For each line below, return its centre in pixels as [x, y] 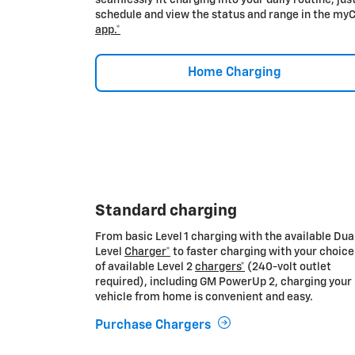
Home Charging [234, 73]
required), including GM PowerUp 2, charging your [223, 282]
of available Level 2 [145, 267]
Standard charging [166, 210]
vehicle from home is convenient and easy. [204, 297]
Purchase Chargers [153, 325]
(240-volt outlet [288, 267]
